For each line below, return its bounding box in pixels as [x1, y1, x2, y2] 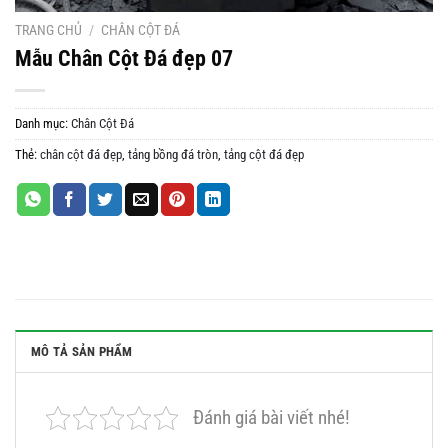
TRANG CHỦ [15, 21, 82, 38]
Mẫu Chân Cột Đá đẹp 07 [15, 45, 233, 72]
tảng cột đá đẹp [224, 147, 304, 163]
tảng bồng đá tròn [128, 147, 218, 163]
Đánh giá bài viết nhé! [193, 406, 350, 430]
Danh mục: [15, 116, 71, 132]
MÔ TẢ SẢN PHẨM [31, 344, 133, 360]
